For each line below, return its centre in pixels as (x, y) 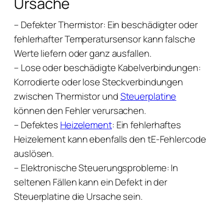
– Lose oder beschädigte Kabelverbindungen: (107, 68)
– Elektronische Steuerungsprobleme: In (96, 168)
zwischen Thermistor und (67, 96)
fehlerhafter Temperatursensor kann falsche (105, 39)
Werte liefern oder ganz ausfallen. (83, 53)
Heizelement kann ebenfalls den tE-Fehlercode (110, 139)
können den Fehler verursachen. (80, 110)
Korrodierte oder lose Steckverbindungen (99, 82)
